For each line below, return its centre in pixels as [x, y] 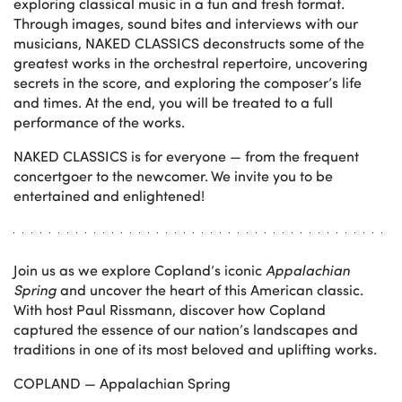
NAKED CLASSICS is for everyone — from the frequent [186, 155]
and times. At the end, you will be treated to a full [173, 101]
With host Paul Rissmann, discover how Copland [170, 309]
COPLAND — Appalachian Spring [122, 382]
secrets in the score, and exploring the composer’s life [188, 82]
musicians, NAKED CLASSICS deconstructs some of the [189, 42]
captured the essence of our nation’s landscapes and [186, 328]
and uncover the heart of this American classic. [210, 289]
